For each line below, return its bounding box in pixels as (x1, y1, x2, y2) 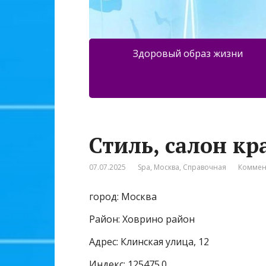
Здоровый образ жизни (132, 47, 243, 61)
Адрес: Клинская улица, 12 (89, 235, 209, 249)
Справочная (183, 162, 226, 173)
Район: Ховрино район (89, 213, 195, 226)
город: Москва (89, 190, 157, 204)
